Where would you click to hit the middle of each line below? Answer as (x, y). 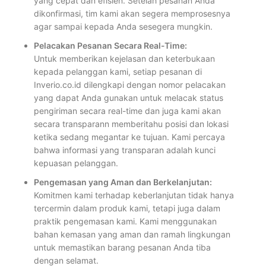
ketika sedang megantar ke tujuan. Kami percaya (129, 137)
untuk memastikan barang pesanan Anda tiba (122, 248)
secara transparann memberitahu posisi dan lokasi (131, 124)
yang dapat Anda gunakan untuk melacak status (129, 98)
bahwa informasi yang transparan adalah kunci (125, 150)
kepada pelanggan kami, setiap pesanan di (118, 72)
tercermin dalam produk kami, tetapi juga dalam (127, 208)
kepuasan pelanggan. (76, 163)
